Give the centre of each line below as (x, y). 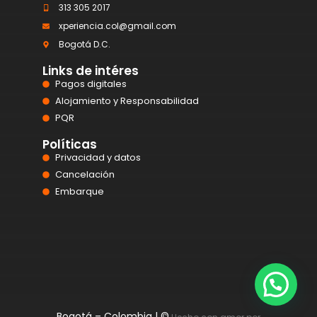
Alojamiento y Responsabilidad (127, 101)
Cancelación (85, 175)
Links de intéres (91, 71)
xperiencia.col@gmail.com (117, 26)
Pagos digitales (91, 84)
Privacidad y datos (98, 158)
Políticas (70, 145)
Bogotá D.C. (84, 45)
